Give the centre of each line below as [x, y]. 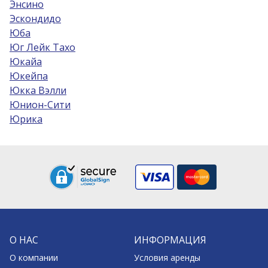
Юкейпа [29, 76]
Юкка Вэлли [38, 90]
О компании [34, 258]
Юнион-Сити [40, 105]
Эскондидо [35, 19]
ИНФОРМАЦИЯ [170, 240]
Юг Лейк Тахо [42, 47]
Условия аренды [167, 258]
